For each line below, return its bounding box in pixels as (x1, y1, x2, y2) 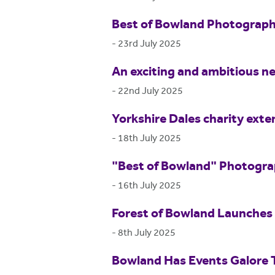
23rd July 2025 (118, 37, 181, 52)
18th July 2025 (118, 131, 181, 146)
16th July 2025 (118, 179, 181, 193)
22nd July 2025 (118, 84, 183, 99)
